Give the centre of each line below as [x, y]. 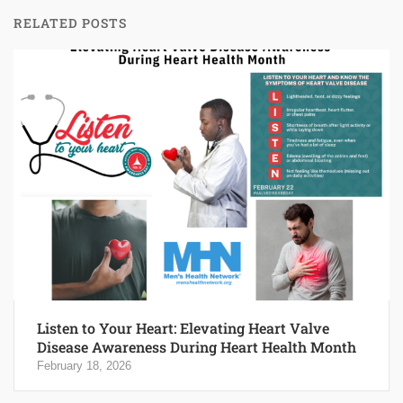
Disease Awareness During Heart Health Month [197, 346]
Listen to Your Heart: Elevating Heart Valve [183, 327]
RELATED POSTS [70, 23]
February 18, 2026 [84, 365]
